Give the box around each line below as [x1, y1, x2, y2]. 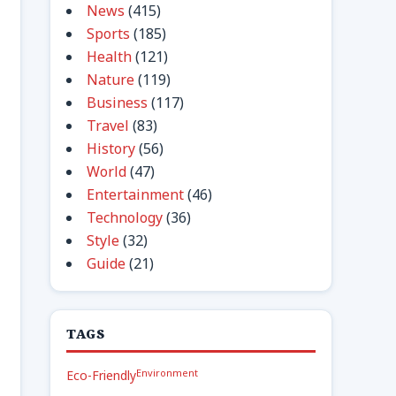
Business [87, 93, 148, 112]
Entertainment [87, 185, 184, 204]
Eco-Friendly [66, 367, 136, 384]
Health [87, 47, 132, 66]
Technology [87, 208, 163, 227]
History [87, 139, 135, 158]
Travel [87, 116, 129, 135]
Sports [87, 24, 130, 43]
